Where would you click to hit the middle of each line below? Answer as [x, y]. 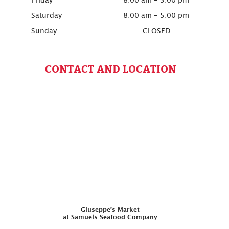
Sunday [44, 31]
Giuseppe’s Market [110, 209]
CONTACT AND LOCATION [111, 68]
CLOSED [156, 31]
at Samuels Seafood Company [110, 217]
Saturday [46, 16]
